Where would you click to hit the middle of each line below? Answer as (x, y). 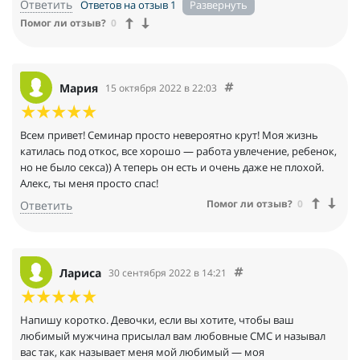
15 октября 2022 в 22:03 (161, 88)
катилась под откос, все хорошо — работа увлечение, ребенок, (178, 151)
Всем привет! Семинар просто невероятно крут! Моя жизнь (169, 135)
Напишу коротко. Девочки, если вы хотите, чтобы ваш (157, 320)
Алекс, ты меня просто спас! (89, 184)
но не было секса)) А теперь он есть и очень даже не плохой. (172, 168)
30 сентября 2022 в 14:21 (168, 272)
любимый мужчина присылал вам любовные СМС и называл (173, 336)
